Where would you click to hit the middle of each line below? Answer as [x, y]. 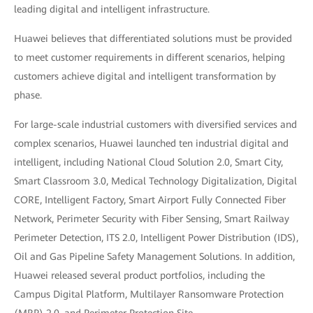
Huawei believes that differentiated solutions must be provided [153, 38]
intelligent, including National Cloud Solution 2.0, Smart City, [148, 162]
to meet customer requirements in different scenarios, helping [150, 57]
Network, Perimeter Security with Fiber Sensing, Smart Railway [152, 218]
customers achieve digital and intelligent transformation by [145, 76]
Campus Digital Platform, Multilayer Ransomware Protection [149, 294]
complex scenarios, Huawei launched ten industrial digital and [151, 143]
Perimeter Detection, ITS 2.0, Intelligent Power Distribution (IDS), [156, 237]
